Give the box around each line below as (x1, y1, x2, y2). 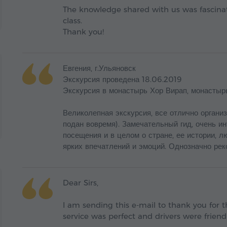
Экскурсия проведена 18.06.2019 (63, 74, 182, 85)
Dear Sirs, (63, 178, 98, 188)
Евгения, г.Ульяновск (63, 63, 136, 73)
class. (63, 16, 82, 26)
